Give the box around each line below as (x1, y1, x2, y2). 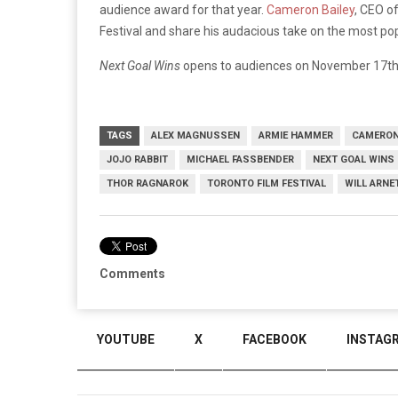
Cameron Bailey (267, 2, 354, 17)
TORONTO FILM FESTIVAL (207, 177, 326, 189)
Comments (99, 266, 165, 281)
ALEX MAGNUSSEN (151, 129, 240, 141)
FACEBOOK (243, 332, 306, 346)
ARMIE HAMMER (259, 129, 333, 141)
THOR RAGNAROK (107, 177, 188, 189)
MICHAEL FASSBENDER (187, 153, 294, 165)
